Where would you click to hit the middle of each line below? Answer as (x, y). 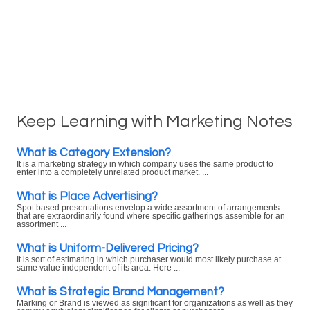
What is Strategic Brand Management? (120, 292)
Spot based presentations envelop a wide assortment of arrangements (148, 208)
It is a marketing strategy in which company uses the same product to (145, 164)
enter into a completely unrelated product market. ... (112, 172)
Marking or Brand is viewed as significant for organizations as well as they (155, 303)
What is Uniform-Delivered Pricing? (108, 248)
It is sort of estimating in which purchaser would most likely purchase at (149, 259)
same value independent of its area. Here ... (98, 268)
